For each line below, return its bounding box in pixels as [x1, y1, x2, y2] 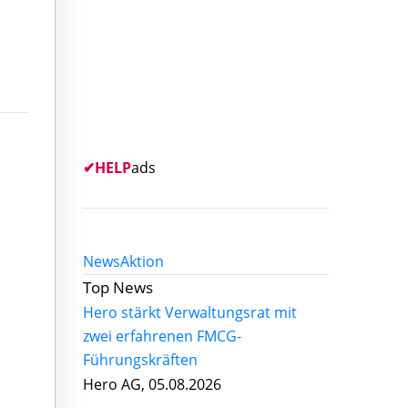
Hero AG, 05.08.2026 [83, 374, 221, 394]
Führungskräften [83, 350, 198, 370]
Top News [83, 277, 153, 298]
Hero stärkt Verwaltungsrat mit [83, 302, 297, 322]
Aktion [120, 251, 164, 271]
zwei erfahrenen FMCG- [83, 326, 241, 346]
